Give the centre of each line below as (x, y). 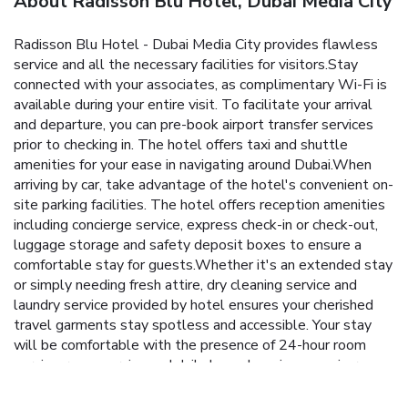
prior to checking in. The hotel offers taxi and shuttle (181, 144)
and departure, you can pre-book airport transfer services (194, 124)
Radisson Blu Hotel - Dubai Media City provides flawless (196, 44)
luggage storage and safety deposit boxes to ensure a (188, 245)
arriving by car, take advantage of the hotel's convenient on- (204, 184)
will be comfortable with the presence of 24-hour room (190, 345)
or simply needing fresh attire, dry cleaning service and (185, 285)
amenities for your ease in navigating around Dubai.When (193, 164)
